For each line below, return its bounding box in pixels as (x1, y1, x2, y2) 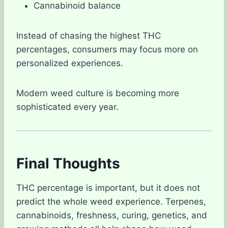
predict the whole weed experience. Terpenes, (16, 196, 206, 207)
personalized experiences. (16, 58, 123, 68)
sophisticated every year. (16, 101, 119, 112)
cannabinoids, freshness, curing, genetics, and (16, 210, 207, 220)
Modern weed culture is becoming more (16, 88, 179, 98)
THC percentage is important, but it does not (16, 182, 200, 193)
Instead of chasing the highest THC (16, 30, 161, 41)
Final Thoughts (16, 154, 120, 172)
